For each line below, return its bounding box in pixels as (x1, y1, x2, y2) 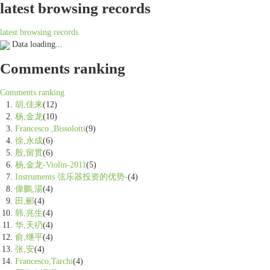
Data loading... (10, 40, 63, 49)
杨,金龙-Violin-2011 (15, 160, 86, 169)
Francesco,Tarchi (15, 257, 73, 266)
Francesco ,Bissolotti (15, 124, 86, 133)
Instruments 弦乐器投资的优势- (15, 172, 128, 181)
